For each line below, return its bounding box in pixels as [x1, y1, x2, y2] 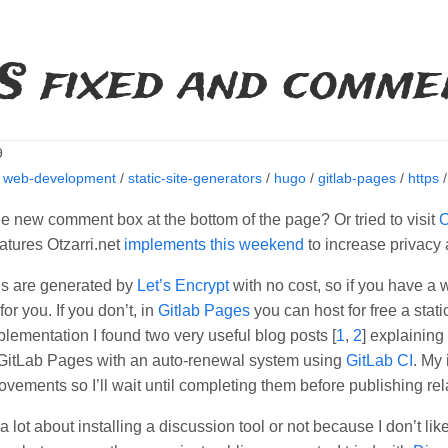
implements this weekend [124, 235, 304, 253]
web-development [2, 169, 116, 186]
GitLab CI [346, 351, 413, 369]
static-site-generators [127, 169, 262, 186]
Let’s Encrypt [137, 276, 229, 294]
